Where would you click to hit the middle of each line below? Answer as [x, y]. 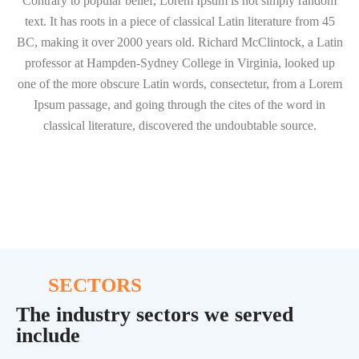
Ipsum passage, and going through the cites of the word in [179, 105]
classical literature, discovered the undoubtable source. [179, 125]
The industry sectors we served [155, 315]
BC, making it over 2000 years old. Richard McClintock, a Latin [179, 42]
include [48, 335]
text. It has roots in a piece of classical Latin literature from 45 [179, 21]
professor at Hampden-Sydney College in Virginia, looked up [179, 63]
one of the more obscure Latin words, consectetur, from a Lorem [179, 84]
